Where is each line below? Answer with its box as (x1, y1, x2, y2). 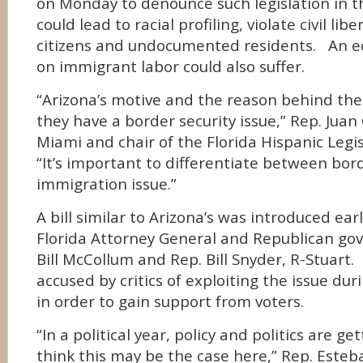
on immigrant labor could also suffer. (36, 56, 305, 77)
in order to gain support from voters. (36, 291, 304, 312)
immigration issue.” (36, 173, 177, 194)
